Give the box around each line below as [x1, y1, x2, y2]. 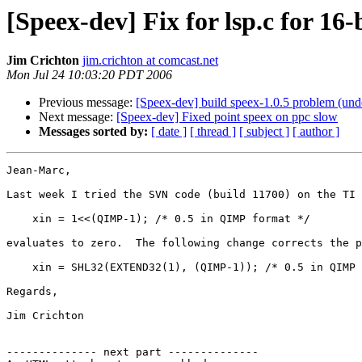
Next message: [39, 110, 116, 124]
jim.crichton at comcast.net [82, 53, 218, 68]
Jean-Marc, [6, 164, 71, 177]
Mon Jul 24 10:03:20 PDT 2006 [6, 68, 172, 82]
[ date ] [151, 124, 187, 139]
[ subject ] [239, 124, 289, 139]
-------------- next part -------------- [6, 346, 259, 359]
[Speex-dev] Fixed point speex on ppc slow [116, 110, 338, 124]
